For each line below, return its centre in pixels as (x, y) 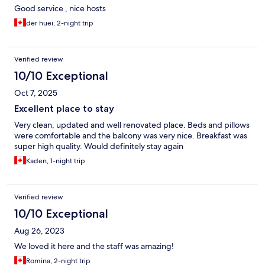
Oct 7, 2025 (36, 93)
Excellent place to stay (64, 109)
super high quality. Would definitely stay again (99, 146)
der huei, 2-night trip (60, 23)
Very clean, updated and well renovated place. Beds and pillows (132, 125)
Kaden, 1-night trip (56, 161)
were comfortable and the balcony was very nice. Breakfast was (131, 136)
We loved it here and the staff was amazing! (94, 246)
